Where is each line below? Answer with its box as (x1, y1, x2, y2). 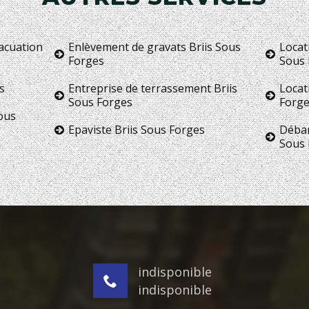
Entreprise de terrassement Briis (68, 80, 238, 96)
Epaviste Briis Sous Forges (68, 121, 206, 137)
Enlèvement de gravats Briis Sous (68, 39, 241, 54)
